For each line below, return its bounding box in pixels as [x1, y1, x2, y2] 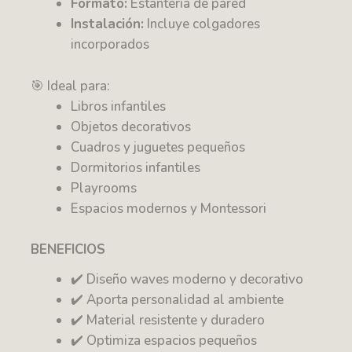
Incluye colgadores [144, 15, 261, 34]
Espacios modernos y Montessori [71, 199, 267, 218]
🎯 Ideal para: [31, 76, 111, 95]
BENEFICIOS [31, 240, 106, 259]
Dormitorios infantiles [71, 158, 201, 177]
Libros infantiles [71, 97, 167, 115]
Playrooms [71, 178, 137, 197]
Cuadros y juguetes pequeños [71, 137, 246, 156]
